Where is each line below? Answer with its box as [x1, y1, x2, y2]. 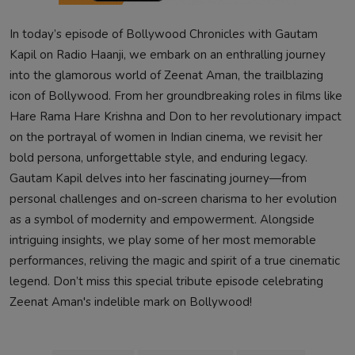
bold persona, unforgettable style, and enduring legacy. [10, 149, 307, 166]
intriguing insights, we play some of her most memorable [10, 231, 316, 248]
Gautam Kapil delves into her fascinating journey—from [10, 170, 307, 186]
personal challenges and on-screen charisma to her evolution [10, 190, 337, 207]
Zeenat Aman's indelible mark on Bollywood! [10, 293, 252, 310]
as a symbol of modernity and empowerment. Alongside [10, 211, 315, 227]
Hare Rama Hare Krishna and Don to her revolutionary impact [10, 108, 342, 124]
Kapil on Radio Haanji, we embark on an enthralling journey [10, 46, 326, 63]
